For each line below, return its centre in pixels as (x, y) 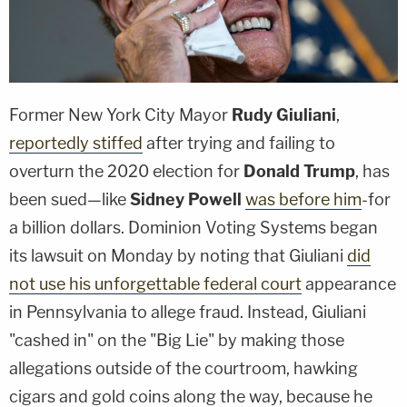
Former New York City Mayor (119, 114)
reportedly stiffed (76, 143)
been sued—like (69, 199)
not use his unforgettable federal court (155, 283)
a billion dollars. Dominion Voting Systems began (194, 227)
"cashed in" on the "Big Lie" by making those (177, 340)
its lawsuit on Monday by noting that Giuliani (178, 255)
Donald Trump (299, 171)
